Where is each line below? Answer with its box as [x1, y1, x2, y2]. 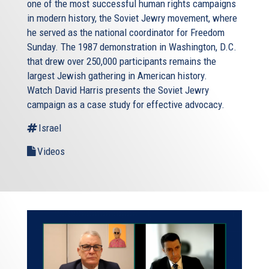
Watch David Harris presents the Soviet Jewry [27, 84, 209, 97]
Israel [38, 122, 61, 134]
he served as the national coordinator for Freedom [27, 26, 225, 39]
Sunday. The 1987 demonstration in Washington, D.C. [27, 41, 237, 53]
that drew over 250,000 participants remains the [27, 55, 216, 68]
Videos [37, 145, 65, 158]
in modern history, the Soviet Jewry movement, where [27, 12, 237, 25]
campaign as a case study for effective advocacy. [27, 98, 225, 111]
